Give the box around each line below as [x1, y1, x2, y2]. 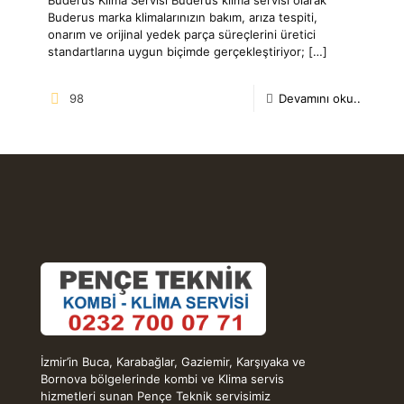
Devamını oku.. [279, 90, 361, 106]
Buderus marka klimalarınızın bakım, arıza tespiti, [48, 9, 317, 24]
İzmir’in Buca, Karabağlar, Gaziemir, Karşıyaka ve [41, 353, 306, 369]
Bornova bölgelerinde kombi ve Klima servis [41, 371, 284, 386]
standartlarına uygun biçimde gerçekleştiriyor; [48, 43, 305, 59]
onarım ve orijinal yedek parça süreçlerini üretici [48, 26, 316, 41]
